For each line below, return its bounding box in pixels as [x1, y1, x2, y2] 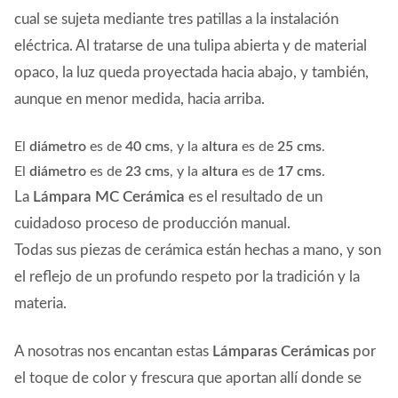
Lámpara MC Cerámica [33, 188, 188, 204]
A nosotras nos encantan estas [14, 343, 212, 359]
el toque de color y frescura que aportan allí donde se [14, 370, 362, 386]
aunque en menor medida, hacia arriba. [14, 91, 265, 107]
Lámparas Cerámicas [212, 343, 349, 359]
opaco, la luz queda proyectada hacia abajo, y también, [14, 64, 369, 80]
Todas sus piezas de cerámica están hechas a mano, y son [14, 242, 381, 258]
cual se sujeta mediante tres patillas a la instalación [14, 11, 338, 27]
